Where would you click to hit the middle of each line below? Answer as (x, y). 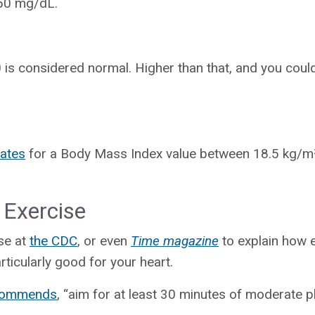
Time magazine (175, 240)
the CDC (53, 240)
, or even (104, 240)
